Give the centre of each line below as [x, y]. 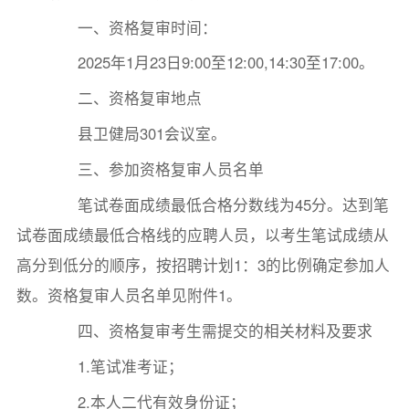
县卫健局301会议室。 [137, 134]
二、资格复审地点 [125, 98]
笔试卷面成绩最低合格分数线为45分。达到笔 [218, 205]
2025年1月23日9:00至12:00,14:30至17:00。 [211, 63]
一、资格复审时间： [132, 27]
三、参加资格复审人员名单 [156, 169]
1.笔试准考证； [115, 367]
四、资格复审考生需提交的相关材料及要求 [210, 331]
